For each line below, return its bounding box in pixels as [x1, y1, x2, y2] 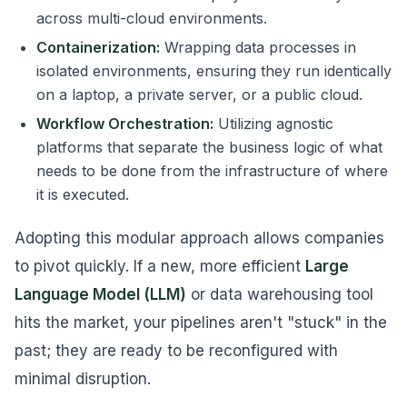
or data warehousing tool [186, 285, 373, 303]
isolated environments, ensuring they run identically [36, 62, 392, 80]
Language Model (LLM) [15, 285, 186, 303]
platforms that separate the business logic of [36, 138, 349, 156]
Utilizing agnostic [213, 114, 333, 133]
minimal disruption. [15, 370, 151, 388]
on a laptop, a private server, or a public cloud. [36, 85, 362, 104]
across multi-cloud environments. [36, 9, 267, 27]
